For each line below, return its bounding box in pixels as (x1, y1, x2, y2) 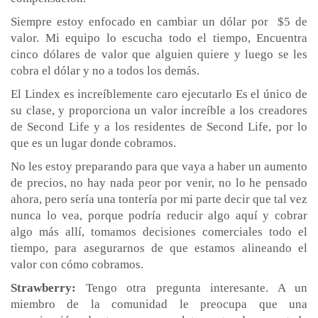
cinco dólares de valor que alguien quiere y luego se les (11, 47, 307, 61)
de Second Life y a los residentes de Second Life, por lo (11, 119, 307, 133)
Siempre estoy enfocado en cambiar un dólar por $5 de (11, 14, 307, 28)
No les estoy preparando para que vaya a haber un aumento (11, 159, 307, 173)
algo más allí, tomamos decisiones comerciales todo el (11, 224, 307, 238)
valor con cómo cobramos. (11, 257, 143, 271)
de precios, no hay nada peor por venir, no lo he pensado (11, 175, 307, 190)
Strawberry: (11, 280, 76, 295)
